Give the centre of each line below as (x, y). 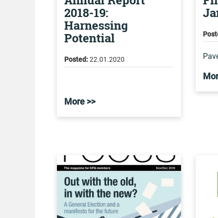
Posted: (76, 59)
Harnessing (96, 25)
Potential (90, 38)
